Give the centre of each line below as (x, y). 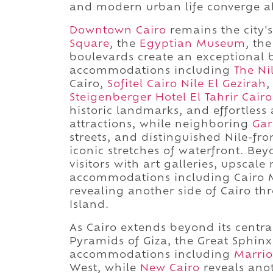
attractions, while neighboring (161, 125)
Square (90, 44)
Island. (89, 205)
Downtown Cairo (118, 31)
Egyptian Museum (193, 44)
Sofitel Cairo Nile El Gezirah (187, 84)
